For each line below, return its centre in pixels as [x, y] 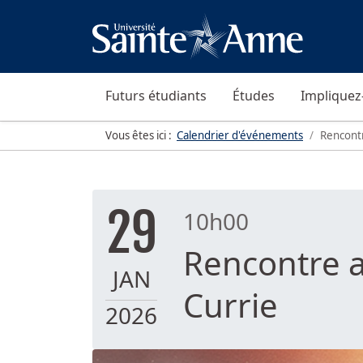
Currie [231, 305]
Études [254, 96]
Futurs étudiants [156, 96]
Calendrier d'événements [240, 135]
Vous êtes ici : [141, 135]
